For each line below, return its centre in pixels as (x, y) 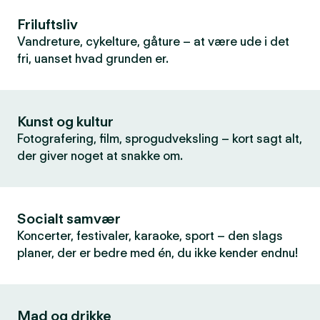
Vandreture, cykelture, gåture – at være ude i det (153, 41)
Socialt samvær (69, 219)
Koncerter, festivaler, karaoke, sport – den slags (150, 236)
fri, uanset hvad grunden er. (93, 59)
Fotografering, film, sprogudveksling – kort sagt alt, (160, 139)
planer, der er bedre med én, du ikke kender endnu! (157, 253)
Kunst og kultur (65, 121)
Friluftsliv (47, 24)
